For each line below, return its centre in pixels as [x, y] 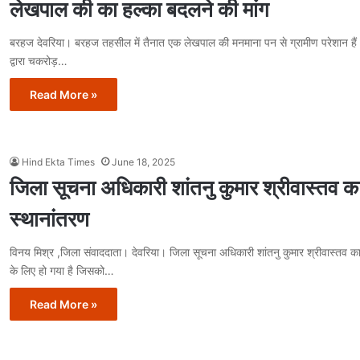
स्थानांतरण [49, 219]
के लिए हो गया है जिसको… [62, 270]
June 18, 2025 [143, 162]
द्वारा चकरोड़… [39, 60]
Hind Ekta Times [58, 162]
